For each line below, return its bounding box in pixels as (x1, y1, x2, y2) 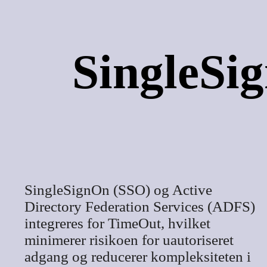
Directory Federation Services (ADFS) (24, 198, 255, 215)
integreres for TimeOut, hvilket (24, 215, 210, 231)
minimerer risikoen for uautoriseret (24, 231, 234, 248)
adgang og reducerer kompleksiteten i (24, 248, 251, 265)
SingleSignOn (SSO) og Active (24, 181, 212, 198)
